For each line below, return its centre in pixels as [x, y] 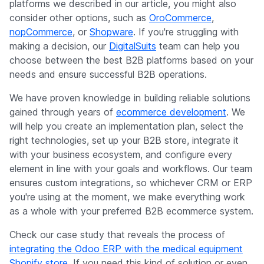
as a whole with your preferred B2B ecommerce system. [131, 211]
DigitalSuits [133, 46]
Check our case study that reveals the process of [117, 235]
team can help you [198, 46]
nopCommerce [41, 32]
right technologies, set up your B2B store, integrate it [124, 141]
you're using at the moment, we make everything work [127, 197]
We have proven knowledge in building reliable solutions [130, 98]
